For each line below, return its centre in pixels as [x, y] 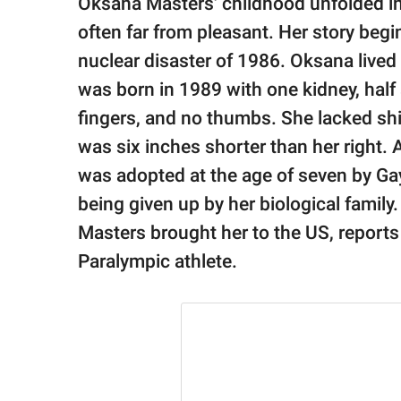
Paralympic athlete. [158, 262]
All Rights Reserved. [80, 80]
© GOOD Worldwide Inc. [89, 63]
